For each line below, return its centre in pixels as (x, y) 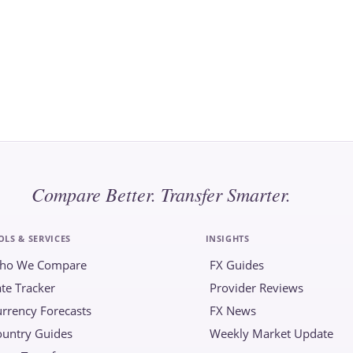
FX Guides (236, 265)
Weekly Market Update (271, 333)
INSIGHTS (227, 238)
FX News (232, 310)
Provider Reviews (256, 288)
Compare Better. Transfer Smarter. (161, 194)
